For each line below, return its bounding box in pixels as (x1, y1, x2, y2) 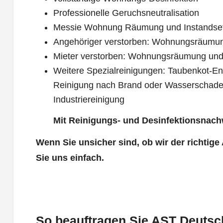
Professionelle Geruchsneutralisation (53, 8, 200, 18)
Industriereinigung (53, 95, 125, 105)
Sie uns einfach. (35, 152, 104, 163)
